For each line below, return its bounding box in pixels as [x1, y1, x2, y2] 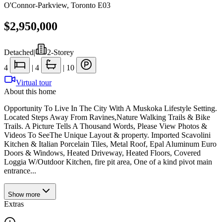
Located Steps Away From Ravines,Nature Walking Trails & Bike [4, 112, 210, 121]
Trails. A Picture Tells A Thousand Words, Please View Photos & [4, 121, 207, 130]
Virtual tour [16, 78, 52, 87]
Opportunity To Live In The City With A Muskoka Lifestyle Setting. [4, 104, 217, 112]
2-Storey [47, 48, 74, 56]
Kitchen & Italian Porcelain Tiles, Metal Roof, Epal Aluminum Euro [4, 139, 217, 148]
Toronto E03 [71, 1, 111, 9]
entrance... [4, 166, 36, 175]
